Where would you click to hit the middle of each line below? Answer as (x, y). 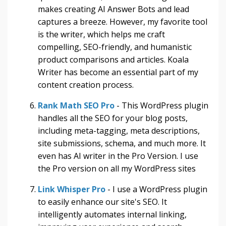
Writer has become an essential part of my (118, 72)
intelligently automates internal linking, (112, 214)
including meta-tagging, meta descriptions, (119, 130)
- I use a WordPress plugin (156, 189)
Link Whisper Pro (72, 189)
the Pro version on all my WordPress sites (117, 168)
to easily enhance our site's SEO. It (102, 202)
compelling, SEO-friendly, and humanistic (115, 47)
